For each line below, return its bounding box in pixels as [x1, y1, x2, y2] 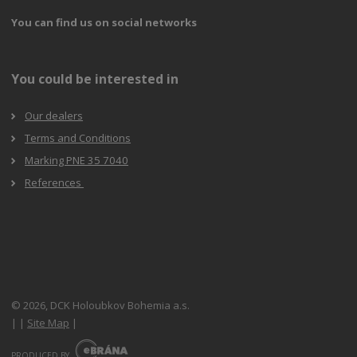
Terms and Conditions [25, 131, 131, 146]
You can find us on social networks [11, 14, 198, 29]
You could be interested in [11, 69, 179, 88]
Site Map [27, 316, 70, 331]
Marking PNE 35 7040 [25, 153, 129, 168]
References [25, 175, 84, 190]
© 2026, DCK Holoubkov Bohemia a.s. [11, 298, 190, 313]
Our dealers [25, 108, 84, 124]
